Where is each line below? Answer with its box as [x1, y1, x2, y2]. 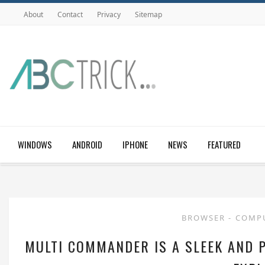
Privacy [97, 9, 121, 20]
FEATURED [208, 138, 241, 151]
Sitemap [135, 9, 162, 20]
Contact [57, 9, 83, 20]
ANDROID [72, 138, 102, 151]
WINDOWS [18, 138, 52, 151]
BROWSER [182, 212, 228, 223]
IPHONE [122, 138, 148, 151]
